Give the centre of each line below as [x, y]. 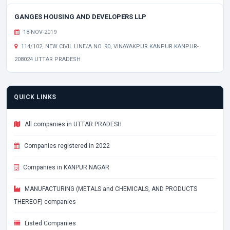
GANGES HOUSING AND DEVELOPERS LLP [80, 17]
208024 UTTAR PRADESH [47, 59]
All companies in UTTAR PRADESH [72, 124]
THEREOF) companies [45, 202]
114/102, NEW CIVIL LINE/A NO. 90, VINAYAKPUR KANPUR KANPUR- [109, 46]
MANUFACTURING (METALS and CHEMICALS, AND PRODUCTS [110, 189]
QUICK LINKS [35, 97]
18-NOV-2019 [39, 32]
